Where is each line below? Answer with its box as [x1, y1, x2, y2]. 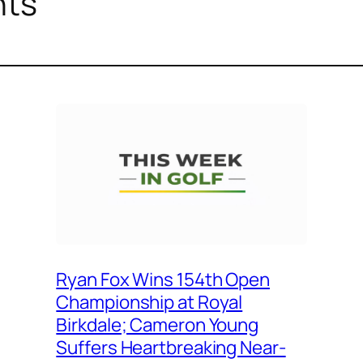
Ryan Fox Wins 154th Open [56, 266, 270, 292]
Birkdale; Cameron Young [56, 311, 259, 337]
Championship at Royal [56, 288, 243, 314]
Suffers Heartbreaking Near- [56, 334, 286, 360]
